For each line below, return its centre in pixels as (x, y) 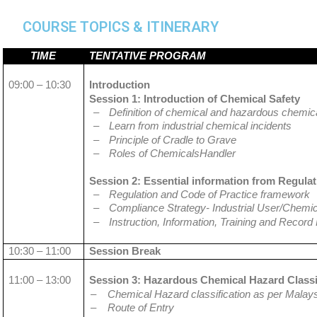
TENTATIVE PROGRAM (147, 56)
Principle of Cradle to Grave (173, 139)
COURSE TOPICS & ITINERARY (121, 27)
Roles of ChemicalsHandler (173, 154)
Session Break (125, 251)
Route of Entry (141, 308)
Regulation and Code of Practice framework (210, 195)
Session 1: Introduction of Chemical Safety (194, 98)
